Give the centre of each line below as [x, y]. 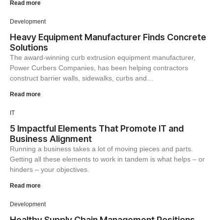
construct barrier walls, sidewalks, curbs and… [82, 78]
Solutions [29, 47]
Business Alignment [51, 139]
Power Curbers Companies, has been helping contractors [99, 68]
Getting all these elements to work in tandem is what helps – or [107, 159]
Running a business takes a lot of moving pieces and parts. [101, 149]
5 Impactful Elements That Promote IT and [97, 128]
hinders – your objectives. [50, 169]
